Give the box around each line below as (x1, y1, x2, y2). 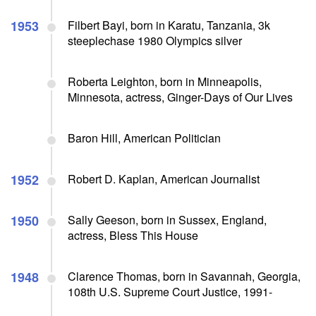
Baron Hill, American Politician (68, 129, 221, 146)
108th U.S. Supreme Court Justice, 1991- (68, 283, 272, 300)
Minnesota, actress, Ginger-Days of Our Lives (68, 88, 293, 105)
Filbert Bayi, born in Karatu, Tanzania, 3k (68, 16, 270, 33)
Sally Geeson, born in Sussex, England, (68, 211, 267, 228)
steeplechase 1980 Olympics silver (68, 32, 242, 49)
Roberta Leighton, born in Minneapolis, (68, 73, 262, 90)
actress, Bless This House (68, 226, 198, 243)
